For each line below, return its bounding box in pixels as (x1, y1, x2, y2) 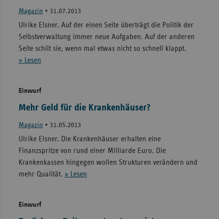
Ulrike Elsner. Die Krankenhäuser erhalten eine (18, 134, 161, 143)
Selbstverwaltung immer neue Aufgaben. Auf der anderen (18, 32, 195, 41)
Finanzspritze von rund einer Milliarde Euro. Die (18, 146, 166, 154)
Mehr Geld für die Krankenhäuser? (18, 102, 151, 112)
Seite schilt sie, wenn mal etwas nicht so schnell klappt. (18, 44, 186, 52)
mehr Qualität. (18, 170, 65, 178)
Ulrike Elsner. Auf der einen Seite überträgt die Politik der (18, 21, 194, 29)
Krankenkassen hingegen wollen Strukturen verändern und (18, 158, 197, 166)
